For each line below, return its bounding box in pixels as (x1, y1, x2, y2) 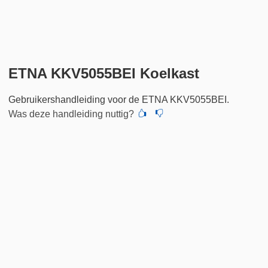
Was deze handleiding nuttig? (8, 108, 135, 119)
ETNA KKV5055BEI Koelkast (8, 65, 200, 81)
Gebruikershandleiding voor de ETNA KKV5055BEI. (8, 94, 230, 105)
